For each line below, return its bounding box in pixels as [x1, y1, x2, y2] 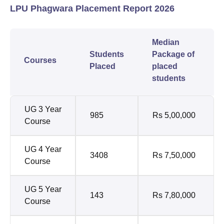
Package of [152, 50, 194, 59]
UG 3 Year [24, 105, 61, 114]
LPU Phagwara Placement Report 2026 [10, 3, 174, 14]
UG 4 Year [24, 145, 61, 154]
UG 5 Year [24, 185, 61, 194]
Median [152, 38, 179, 47]
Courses [24, 56, 56, 65]
